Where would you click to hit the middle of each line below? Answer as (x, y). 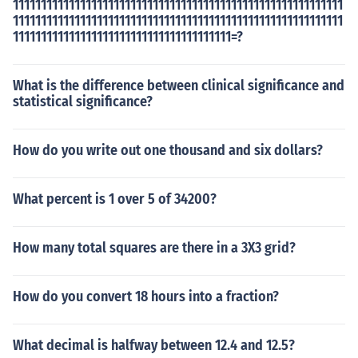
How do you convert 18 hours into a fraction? (146, 296)
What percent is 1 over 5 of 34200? (115, 199)
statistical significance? (83, 101)
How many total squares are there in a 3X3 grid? (154, 248)
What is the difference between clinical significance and (179, 86)
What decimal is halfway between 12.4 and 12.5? (154, 345)
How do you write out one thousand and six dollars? (168, 150)
